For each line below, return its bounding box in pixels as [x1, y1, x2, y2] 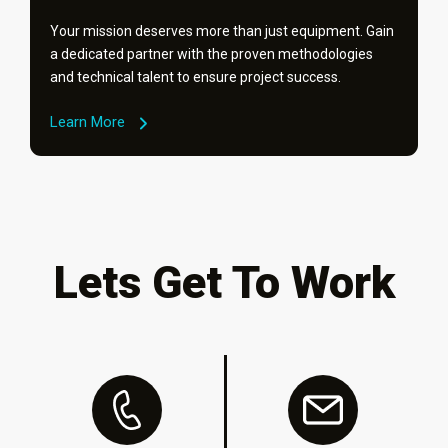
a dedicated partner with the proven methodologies [50, 46, 373, 62]
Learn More [50, 113, 125, 131]
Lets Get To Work [53, 256, 395, 309]
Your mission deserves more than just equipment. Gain [50, 23, 394, 39]
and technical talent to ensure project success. [50, 69, 341, 85]
